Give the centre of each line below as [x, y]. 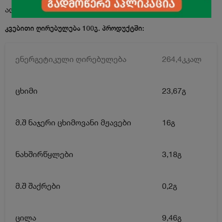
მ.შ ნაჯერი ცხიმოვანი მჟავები [73, 122]
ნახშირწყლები [44, 154]
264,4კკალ [182, 59]
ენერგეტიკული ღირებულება [71, 59]
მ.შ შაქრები [38, 186]
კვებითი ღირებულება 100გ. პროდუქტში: [75, 28]
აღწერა [19, 9]
